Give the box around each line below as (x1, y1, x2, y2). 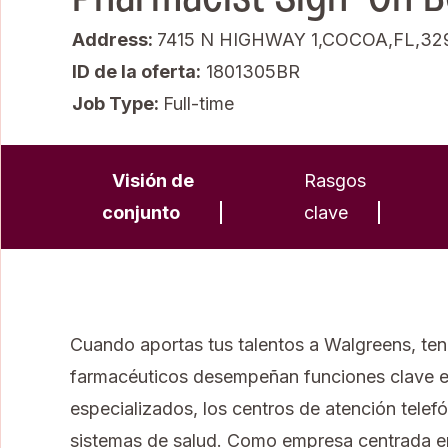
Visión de (112, 169, 194, 191)
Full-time (163, 92, 234, 114)
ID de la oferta (72, 60, 196, 82)
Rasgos (303, 169, 366, 191)
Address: (72, 28, 157, 50)
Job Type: (72, 92, 163, 114)
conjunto (102, 201, 180, 223)
